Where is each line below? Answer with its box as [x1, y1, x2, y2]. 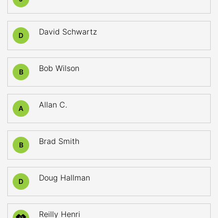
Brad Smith [39, 136, 79, 146]
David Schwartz [39, 27, 97, 36]
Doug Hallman [39, 173, 90, 182]
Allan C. [39, 100, 67, 109]
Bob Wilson [39, 63, 79, 73]
